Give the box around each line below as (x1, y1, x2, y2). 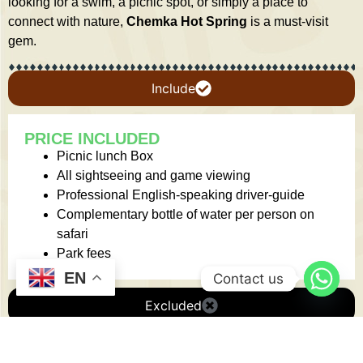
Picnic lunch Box (57, 149, 153, 164)
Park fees (57, 246, 111, 261)
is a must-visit (247, 15, 328, 29)
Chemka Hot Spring (126, 15, 247, 29)
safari (57, 227, 88, 241)
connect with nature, (8, 15, 126, 29)
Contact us (213, 270, 284, 287)
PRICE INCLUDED (24, 130, 160, 148)
